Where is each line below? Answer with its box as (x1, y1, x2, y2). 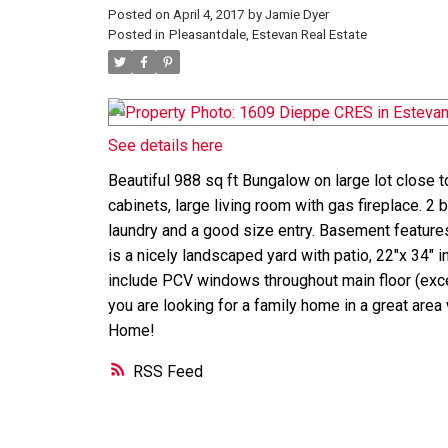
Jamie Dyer (264, 7, 329, 23)
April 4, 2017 (172, 7, 244, 23)
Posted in (107, 27, 165, 43)
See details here (107, 136, 223, 156)
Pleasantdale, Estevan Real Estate (168, 27, 367, 43)
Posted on (107, 7, 173, 23)
